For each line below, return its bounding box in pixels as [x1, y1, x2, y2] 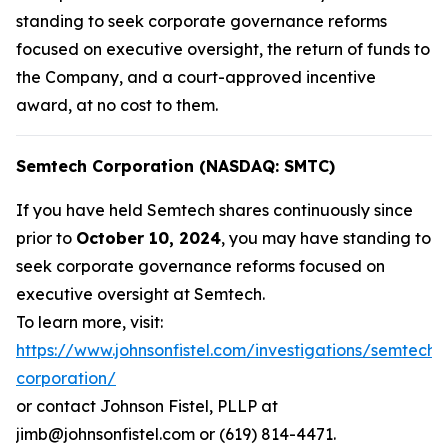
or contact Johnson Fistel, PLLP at [16, 396, 278, 416]
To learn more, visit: [16, 312, 163, 332]
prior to [16, 228, 76, 248]
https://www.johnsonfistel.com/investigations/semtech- [16, 340, 443, 360]
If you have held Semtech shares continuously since [16, 200, 413, 220]
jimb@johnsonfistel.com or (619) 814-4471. [16, 424, 336, 444]
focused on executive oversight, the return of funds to [16, 39, 430, 59]
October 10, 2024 [76, 228, 221, 248]
